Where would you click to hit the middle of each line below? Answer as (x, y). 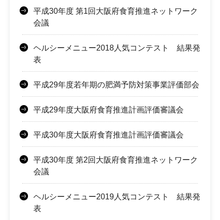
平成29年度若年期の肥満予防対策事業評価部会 (116, 84)
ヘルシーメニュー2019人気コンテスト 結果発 (117, 196)
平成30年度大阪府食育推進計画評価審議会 (109, 135)
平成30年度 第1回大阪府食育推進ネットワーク (116, 11)
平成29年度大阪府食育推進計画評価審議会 (109, 110)
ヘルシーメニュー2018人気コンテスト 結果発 (117, 48)
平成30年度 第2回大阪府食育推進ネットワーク (116, 160)
